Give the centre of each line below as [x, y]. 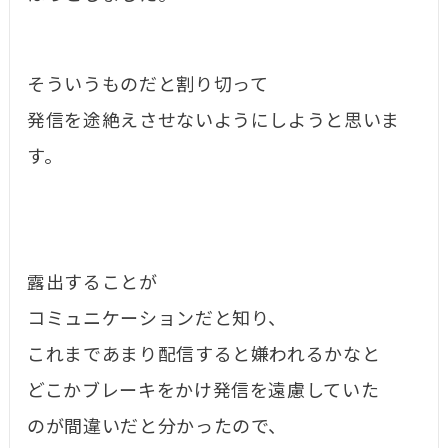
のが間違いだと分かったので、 [157, 427]
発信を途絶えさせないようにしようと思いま [213, 121]
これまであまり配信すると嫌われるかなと [204, 355]
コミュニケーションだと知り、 [157, 319]
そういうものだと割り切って [148, 85]
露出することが [92, 283]
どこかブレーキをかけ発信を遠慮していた [203, 391]
